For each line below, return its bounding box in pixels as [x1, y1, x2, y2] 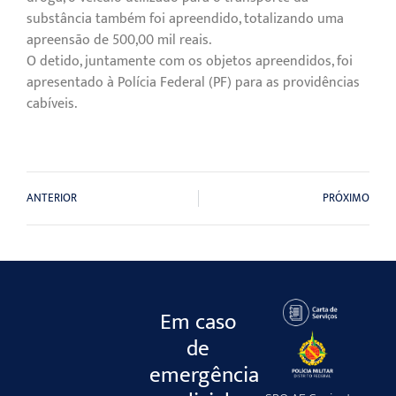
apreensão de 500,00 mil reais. [27, 27, 211, 52]
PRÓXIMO [323, 189, 369, 209]
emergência [149, 357, 260, 394]
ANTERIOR [27, 189, 77, 209]
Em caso [159, 304, 236, 341]
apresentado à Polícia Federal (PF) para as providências [27, 70, 360, 95]
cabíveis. [27, 91, 77, 116]
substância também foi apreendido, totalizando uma [27, 6, 344, 31]
